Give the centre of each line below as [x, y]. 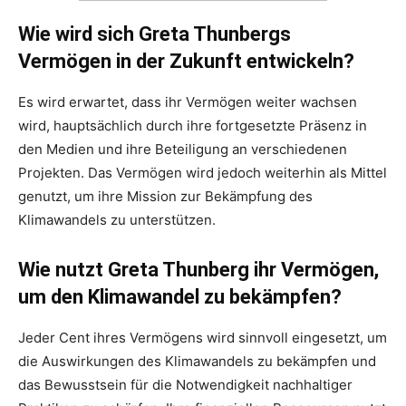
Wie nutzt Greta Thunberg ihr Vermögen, [198, 269]
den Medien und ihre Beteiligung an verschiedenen [183, 149]
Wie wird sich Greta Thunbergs [155, 34]
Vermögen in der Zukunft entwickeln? [186, 61]
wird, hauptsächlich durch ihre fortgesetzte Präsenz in [193, 125]
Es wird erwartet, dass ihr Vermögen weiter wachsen [188, 101]
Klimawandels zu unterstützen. [117, 219]
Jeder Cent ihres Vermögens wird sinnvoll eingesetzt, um [203, 337]
